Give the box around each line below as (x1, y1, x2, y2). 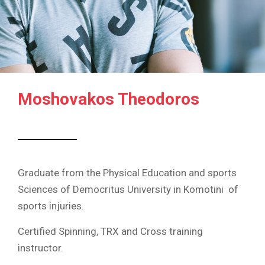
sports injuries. (18, 200, 84, 212)
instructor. (18, 241, 63, 254)
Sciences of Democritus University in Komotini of (18, 183, 238, 196)
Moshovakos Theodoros (18, 89, 199, 109)
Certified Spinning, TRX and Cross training (18, 225, 203, 237)
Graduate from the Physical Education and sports (18, 167, 237, 179)
